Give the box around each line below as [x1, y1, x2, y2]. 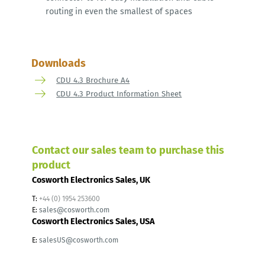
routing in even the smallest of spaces [45, 7, 192, 17]
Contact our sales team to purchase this [32, 143, 224, 157]
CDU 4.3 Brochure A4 [56, 75, 130, 85]
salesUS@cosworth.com [39, 236, 118, 245]
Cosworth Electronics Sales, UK [32, 175, 150, 186]
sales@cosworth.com [39, 206, 109, 215]
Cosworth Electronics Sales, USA [32, 216, 154, 227]
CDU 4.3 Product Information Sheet [56, 89, 182, 98]
